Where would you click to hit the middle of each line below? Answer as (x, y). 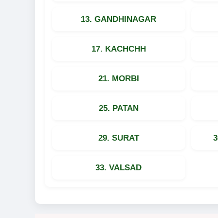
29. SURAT (118, 138)
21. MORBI (118, 78)
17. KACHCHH (118, 49)
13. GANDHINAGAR (119, 19)
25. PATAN (118, 108)
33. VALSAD (119, 167)
